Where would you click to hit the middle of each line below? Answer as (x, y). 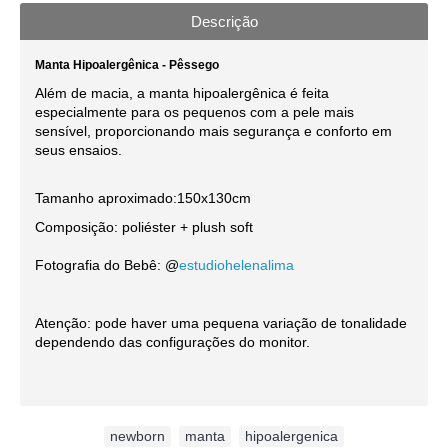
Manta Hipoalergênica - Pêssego (128, 65)
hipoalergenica (291, 436)
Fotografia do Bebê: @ (107, 265)
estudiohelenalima (236, 265)
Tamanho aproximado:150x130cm (143, 198)
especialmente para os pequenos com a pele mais (194, 112)
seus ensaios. (78, 150)
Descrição (224, 22)
